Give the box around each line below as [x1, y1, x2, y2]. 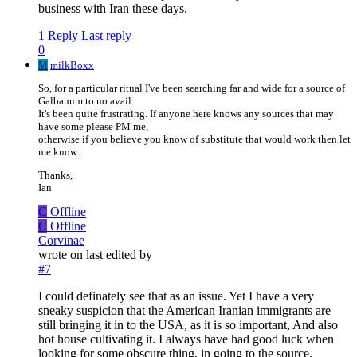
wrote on [38, 248, 86, 262]
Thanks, [38, 169, 73, 182]
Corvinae [38, 233, 84, 248]
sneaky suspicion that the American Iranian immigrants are [38, 304, 331, 318]
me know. [38, 146, 79, 159]
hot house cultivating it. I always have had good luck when [38, 332, 334, 347]
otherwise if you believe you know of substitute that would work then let [38, 133, 351, 146]
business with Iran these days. [38, 2, 187, 16]
